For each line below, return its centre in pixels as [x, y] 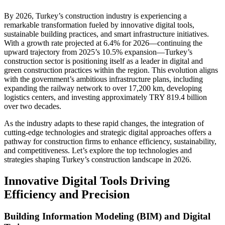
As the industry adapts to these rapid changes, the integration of [104, 123]
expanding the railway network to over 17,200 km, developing [103, 88]
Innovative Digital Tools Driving [87, 181]
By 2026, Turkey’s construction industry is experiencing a [95, 16]
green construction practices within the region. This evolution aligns [111, 70]
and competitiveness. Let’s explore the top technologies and [98, 150]
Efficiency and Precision [67, 194]
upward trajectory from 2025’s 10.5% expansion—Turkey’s [98, 52]
